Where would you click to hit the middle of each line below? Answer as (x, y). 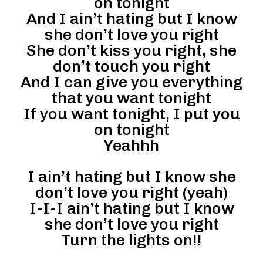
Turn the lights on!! (131, 240)
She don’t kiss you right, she (131, 50)
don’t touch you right (131, 66)
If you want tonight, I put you (131, 114)
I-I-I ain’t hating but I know (131, 208)
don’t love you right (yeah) (131, 192)
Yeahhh (131, 145)
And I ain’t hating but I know (131, 18)
